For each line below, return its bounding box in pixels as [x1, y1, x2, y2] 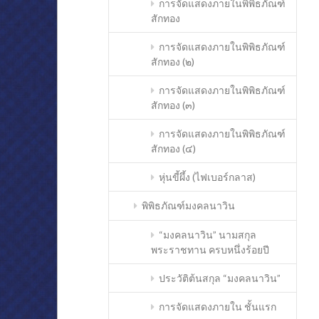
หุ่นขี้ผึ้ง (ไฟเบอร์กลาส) [158, 171, 256, 184]
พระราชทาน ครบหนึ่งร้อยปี [151, 243, 270, 256]
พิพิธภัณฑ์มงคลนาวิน [141, 199, 235, 212]
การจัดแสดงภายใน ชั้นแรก [158, 300, 276, 313]
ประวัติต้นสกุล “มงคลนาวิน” [158, 271, 281, 284]
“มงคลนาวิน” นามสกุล [158, 228, 256, 241]
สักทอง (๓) [151, 98, 196, 111]
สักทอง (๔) [151, 142, 197, 155]
